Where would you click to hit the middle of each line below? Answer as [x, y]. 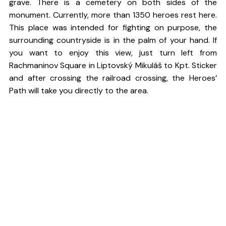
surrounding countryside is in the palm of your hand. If [113, 40]
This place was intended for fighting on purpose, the [113, 27]
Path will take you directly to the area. [79, 91]
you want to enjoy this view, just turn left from [113, 53]
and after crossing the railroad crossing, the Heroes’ [113, 78]
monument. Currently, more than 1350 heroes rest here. [113, 15]
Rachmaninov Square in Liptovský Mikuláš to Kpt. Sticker [113, 65]
